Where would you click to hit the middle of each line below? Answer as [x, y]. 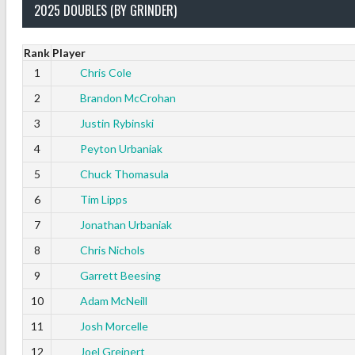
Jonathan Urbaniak [126, 225]
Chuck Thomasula [124, 174]
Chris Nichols [113, 250]
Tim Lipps [104, 200]
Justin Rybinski [117, 124]
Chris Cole [106, 73]
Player [69, 53]
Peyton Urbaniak [121, 149]
